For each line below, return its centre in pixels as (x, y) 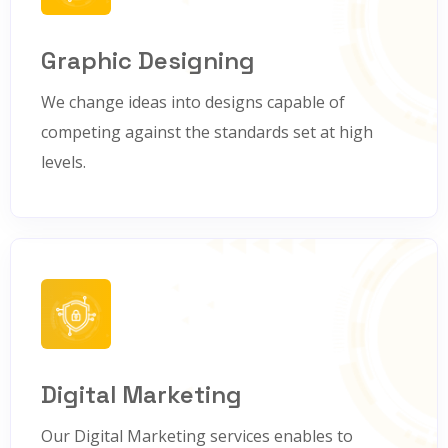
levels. (63, 162)
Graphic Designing (148, 60)
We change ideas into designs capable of (193, 102)
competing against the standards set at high (207, 132)
